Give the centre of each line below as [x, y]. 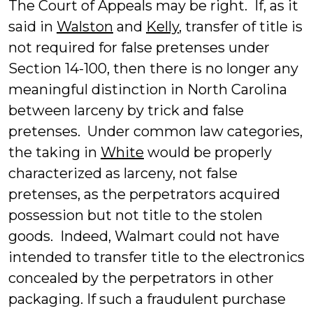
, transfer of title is [241, 27]
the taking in [54, 152]
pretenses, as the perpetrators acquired [144, 194]
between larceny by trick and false [126, 110]
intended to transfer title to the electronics [156, 257]
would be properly [208, 152]
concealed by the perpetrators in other [141, 278]
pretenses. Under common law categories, [155, 131]
